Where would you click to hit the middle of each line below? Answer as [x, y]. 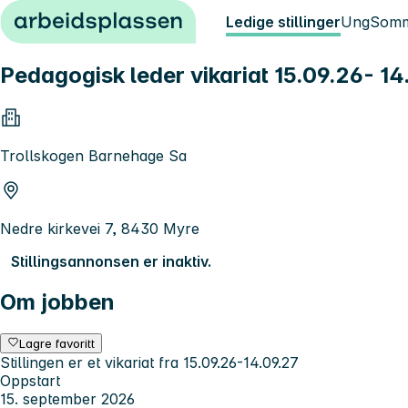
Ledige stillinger [283, 22]
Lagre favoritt [57, 343]
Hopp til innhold [63, 16]
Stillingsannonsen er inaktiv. [111, 261]
